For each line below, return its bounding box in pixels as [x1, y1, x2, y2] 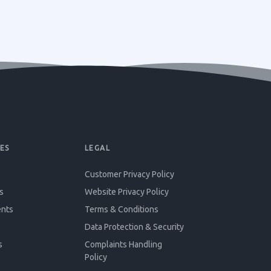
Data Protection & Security [84, 222, 184, 232]
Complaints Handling [84, 240, 162, 249]
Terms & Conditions [84, 204, 158, 214]
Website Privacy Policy [84, 187, 169, 197]
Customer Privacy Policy [84, 169, 174, 179]
